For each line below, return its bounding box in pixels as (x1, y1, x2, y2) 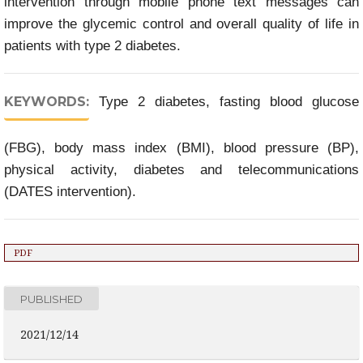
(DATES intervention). (4, 184, 136, 199)
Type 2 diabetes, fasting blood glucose (99, 94, 359, 109)
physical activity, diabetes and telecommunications (4, 162, 359, 177)
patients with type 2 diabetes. (4, 38, 181, 53)
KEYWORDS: (4, 94, 89, 109)
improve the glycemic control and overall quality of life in (4, 16, 359, 32)
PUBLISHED (20, 292, 83, 305)
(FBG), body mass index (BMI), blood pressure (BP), (4, 140, 359, 156)
